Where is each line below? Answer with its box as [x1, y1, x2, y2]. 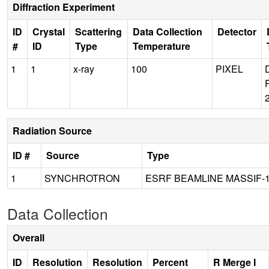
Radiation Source [13, 123, 92, 138]
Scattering [75, 24, 122, 38]
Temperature [133, 38, 190, 53]
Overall [13, 230, 44, 244]
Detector [217, 24, 256, 38]
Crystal [32, 24, 65, 38]
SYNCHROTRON [44, 171, 120, 185]
